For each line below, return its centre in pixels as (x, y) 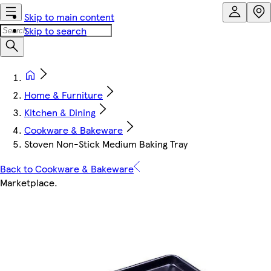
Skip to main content (69, 17)
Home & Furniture (64, 95)
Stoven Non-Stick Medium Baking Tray (106, 144)
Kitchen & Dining (60, 112)
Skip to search (55, 31)
